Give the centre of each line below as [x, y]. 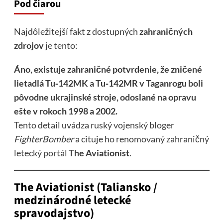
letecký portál [41, 153]
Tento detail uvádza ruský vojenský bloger [94, 125]
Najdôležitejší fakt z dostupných [76, 32]
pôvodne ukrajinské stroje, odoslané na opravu [105, 97]
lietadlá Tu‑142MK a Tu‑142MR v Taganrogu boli [108, 83]
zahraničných [166, 32]
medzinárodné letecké [72, 201]
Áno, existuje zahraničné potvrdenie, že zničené [108, 69]
